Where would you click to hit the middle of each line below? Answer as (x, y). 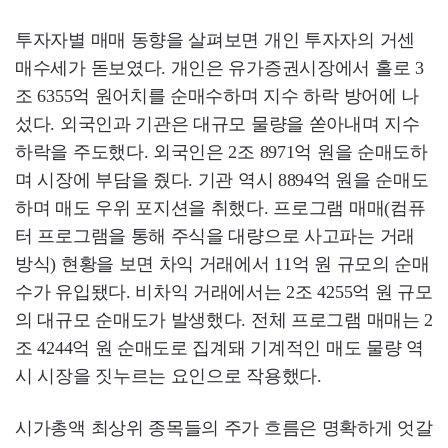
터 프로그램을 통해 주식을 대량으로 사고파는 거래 (215, 236)
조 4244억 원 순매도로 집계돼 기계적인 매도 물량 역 (219, 348)
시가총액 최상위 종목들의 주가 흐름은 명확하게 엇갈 (224, 428)
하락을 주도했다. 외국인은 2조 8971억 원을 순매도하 (221, 152)
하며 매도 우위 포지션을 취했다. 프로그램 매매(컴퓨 (220, 208)
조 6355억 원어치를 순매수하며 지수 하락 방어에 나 (217, 96)
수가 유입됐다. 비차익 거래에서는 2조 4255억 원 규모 (224, 292)
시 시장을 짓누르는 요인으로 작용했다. (168, 376)
